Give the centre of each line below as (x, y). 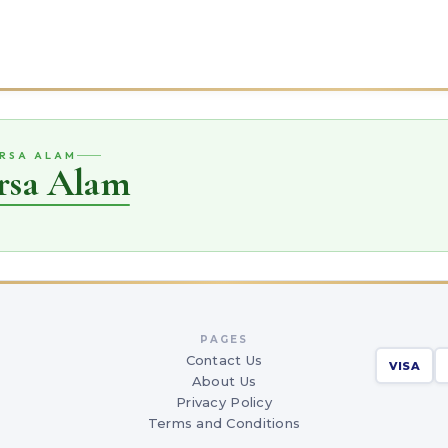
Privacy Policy (224, 402)
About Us (224, 381)
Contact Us (224, 360)
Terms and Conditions (224, 423)
